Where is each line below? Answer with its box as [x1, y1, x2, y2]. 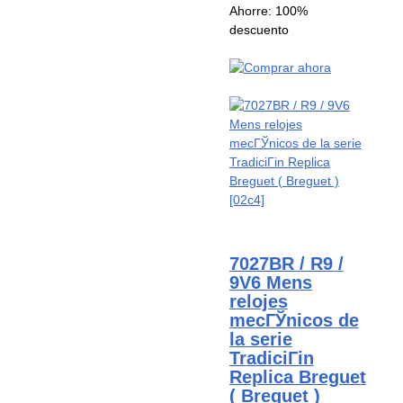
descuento [228, 22, 289, 38]
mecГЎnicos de [228, 310, 359, 331]
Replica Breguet [228, 367, 366, 388]
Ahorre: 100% [228, 4, 308, 19]
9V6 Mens [228, 273, 312, 293]
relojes [228, 291, 288, 312]
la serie [228, 329, 292, 350]
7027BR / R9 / [228, 254, 344, 274]
